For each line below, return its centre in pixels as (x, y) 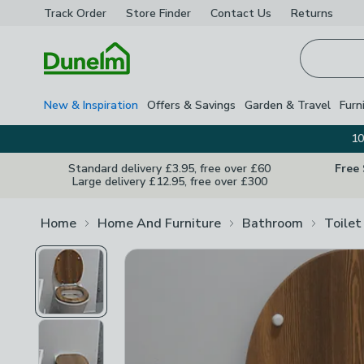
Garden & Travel (288, 105)
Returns (312, 13)
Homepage (75, 84)
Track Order (75, 13)
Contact (232, 13)
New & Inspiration (91, 105)
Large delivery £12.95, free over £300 (169, 182)
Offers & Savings (191, 105)
